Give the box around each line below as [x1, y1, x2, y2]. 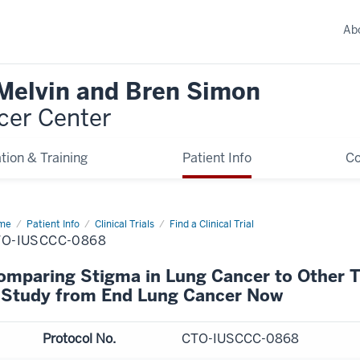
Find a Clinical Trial [170, 217, 254, 231]
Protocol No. [42, 329, 116, 347]
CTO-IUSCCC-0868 [182, 329, 299, 347]
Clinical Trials [95, 217, 154, 231]
